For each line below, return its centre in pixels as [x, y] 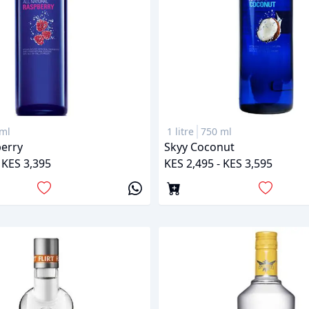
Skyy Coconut [199, 147]
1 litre [180, 132]
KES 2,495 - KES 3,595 [218, 164]
